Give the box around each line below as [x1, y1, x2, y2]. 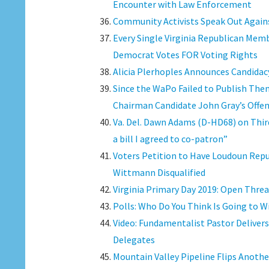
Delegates [112, 234, 155, 246]
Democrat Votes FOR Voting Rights [112, 49, 258, 61]
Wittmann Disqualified [112, 166, 205, 178]
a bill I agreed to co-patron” [112, 133, 228, 145]
